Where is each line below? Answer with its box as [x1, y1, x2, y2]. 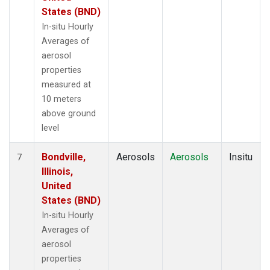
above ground [42, 108, 96, 119]
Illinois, [42, 165, 73, 177]
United [42, 180, 71, 192]
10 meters [42, 93, 81, 104]
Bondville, [42, 151, 86, 163]
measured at [42, 79, 91, 90]
